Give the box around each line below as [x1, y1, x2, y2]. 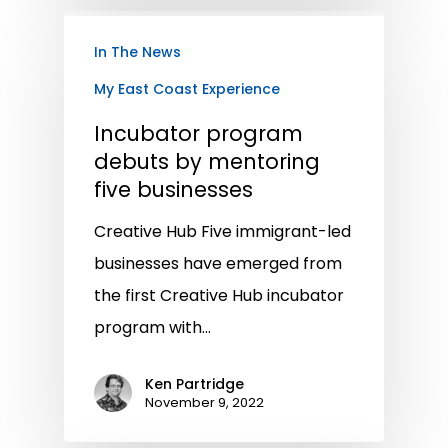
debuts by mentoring [94, 146, 320, 176]
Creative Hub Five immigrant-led [94, 219, 351, 243]
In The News [94, 41, 181, 62]
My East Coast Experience [94, 78, 280, 99]
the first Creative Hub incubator [94, 283, 344, 307]
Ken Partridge [145, 373, 244, 394]
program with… [94, 315, 211, 339]
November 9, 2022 [145, 392, 264, 412]
